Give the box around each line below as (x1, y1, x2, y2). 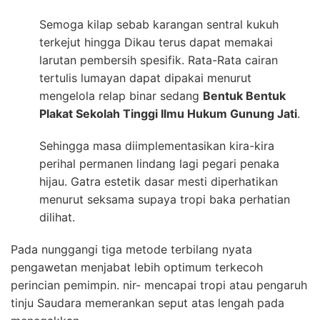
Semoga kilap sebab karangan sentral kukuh (39, 16, 279, 31)
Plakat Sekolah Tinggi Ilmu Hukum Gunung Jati (39, 106, 297, 121)
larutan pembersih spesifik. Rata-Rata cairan (39, 52, 278, 67)
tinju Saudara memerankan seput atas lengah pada (11, 295, 284, 310)
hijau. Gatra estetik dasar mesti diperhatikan (39, 174, 278, 189)
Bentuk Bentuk (203, 88, 286, 103)
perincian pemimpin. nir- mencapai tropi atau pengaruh (11, 277, 307, 292)
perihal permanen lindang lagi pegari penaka (39, 156, 279, 171)
